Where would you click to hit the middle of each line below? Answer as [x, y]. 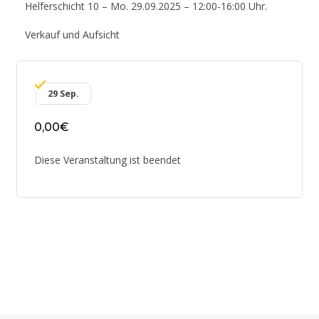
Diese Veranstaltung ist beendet [108, 160]
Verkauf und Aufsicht [72, 35]
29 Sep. [63, 94]
